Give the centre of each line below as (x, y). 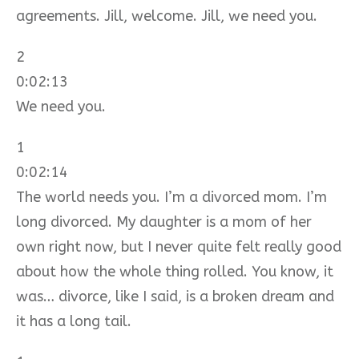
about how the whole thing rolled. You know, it (175, 271)
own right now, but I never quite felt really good (179, 246)
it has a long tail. (74, 321)
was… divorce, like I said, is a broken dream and (175, 296)
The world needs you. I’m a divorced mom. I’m (171, 197)
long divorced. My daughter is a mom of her (164, 222)
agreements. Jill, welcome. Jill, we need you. (167, 16)
